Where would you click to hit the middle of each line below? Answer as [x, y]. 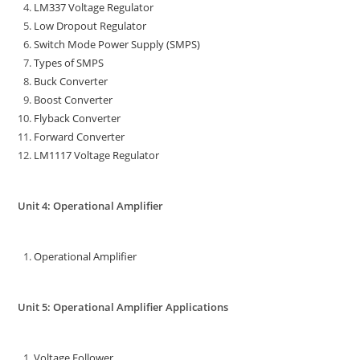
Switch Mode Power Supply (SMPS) [117, 45]
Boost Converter [74, 100]
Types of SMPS [69, 63]
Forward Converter [80, 137]
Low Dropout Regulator [90, 26]
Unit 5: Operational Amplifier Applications [123, 307]
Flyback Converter [78, 119]
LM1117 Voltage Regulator [97, 155]
